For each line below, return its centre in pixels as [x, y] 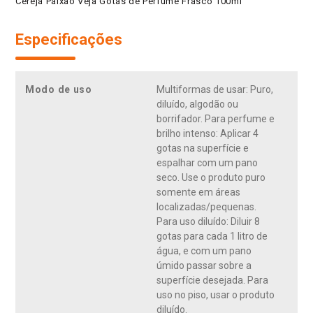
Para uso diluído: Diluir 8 [208, 222]
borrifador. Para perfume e [216, 119]
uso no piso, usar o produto [216, 295]
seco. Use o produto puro [211, 178]
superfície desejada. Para [212, 281]
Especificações [69, 40]
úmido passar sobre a [204, 266]
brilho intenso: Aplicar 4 [208, 134]
